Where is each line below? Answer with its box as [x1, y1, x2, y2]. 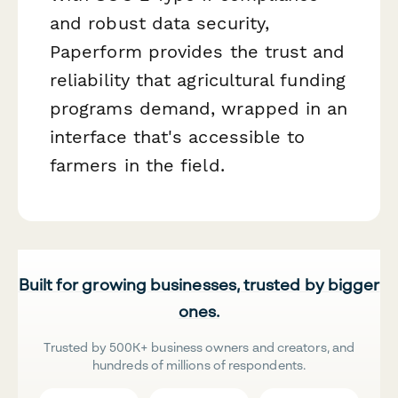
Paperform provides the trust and [50, 41, 346, 63]
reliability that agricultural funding [50, 69, 346, 92]
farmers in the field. [50, 155, 225, 177]
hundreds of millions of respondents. [92, 357, 306, 373]
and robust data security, [50, 12, 270, 35]
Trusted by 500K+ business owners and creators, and [44, 339, 354, 355]
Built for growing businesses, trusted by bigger [18, 275, 380, 295]
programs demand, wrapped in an [50, 98, 348, 120]
